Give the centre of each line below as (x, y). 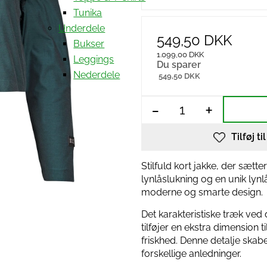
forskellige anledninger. (191, 254)
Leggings (94, 59)
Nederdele (97, 74)
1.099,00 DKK (180, 55)
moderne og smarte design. (202, 192)
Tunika (88, 13)
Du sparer (179, 65)
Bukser (89, 44)
